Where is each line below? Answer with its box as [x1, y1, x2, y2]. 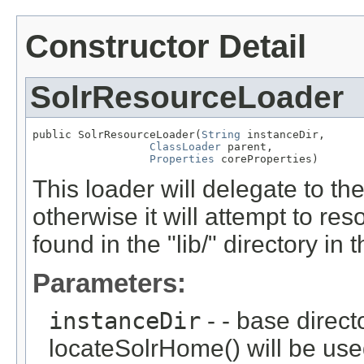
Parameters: [32, 267, 186, 298]
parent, [221, 140, 273, 153]
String [201, 128, 240, 141]
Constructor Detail [25, 28, 306, 64]
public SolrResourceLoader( [32, 128, 201, 141]
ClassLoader [149, 140, 221, 153]
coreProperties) [214, 152, 318, 165]
